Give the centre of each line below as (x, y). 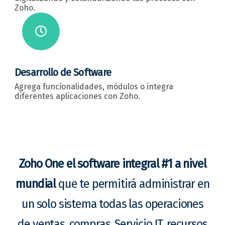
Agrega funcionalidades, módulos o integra (94, 87)
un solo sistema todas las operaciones (113, 204)
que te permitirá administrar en (133, 184)
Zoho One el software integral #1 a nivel (113, 164)
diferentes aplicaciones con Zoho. (77, 96)
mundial (36, 184)
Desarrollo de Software (63, 73)
